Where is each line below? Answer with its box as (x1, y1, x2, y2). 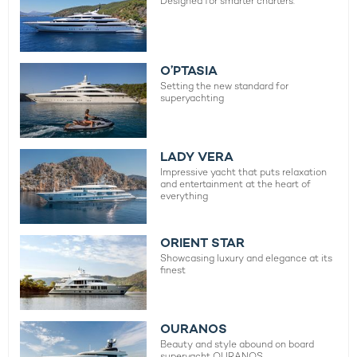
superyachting (160, 92, 225, 105)
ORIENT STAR (160, 234, 245, 252)
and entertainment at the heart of (160, 178, 312, 191)
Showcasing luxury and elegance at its (160, 252, 333, 265)
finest (160, 264, 186, 277)
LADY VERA (160, 148, 234, 166)
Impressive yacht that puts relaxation (160, 166, 328, 179)
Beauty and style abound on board (160, 338, 315, 351)
